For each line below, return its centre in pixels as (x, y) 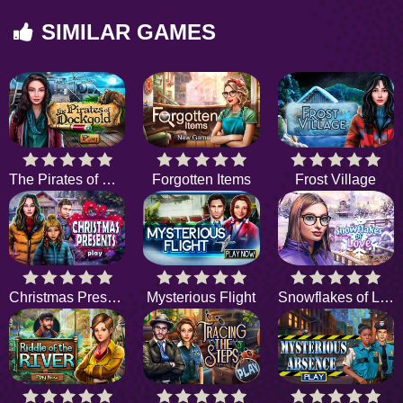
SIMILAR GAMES (129, 32)
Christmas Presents (114, 298)
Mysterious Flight (201, 298)
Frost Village (336, 179)
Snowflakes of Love (386, 298)
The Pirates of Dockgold (109, 179)
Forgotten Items (201, 179)
